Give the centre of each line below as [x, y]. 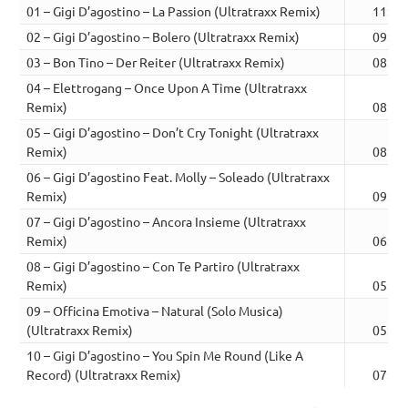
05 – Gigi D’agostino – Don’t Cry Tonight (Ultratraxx [173, 133]
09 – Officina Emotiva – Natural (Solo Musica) [155, 311]
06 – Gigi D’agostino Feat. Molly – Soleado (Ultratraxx [178, 177]
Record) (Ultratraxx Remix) [104, 375]
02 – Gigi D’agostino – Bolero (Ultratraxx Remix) [163, 37]
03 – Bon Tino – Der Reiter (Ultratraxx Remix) [156, 62]
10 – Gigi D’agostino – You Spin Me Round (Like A [165, 356]
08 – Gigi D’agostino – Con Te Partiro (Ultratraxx [163, 266]
